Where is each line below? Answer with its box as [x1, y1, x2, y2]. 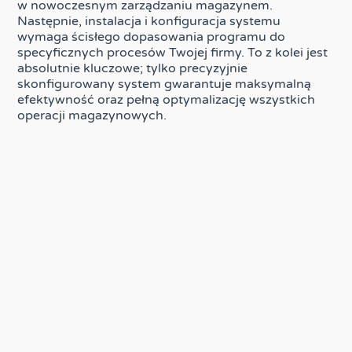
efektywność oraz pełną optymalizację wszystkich [17, 91, 316, 108]
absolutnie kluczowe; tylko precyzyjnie [17, 60, 248, 76]
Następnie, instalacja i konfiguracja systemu [17, 13, 281, 29]
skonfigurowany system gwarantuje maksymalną [17, 75, 312, 92]
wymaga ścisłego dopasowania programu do [17, 28, 286, 45]
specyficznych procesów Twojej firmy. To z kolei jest [17, 44, 328, 60]
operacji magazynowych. [17, 107, 167, 123]
